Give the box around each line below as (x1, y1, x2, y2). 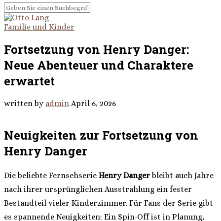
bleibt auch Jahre (150, 170, 214, 180)
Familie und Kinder (4, 22, 74, 32)
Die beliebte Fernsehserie (4, 170, 99, 180)
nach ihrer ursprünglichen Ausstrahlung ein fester (4, 184, 192, 194)
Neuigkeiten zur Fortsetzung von (4, 127, 198, 143)
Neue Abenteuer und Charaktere (4, 57, 193, 73)
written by (4, 98, 45, 108)
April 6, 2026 (71, 98, 116, 108)
